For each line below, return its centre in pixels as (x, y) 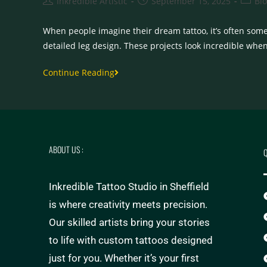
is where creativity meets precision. (128, 205)
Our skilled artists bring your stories (129, 223)
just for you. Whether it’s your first (124, 258)
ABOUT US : (66, 150)
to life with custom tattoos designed (131, 240)
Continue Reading (79, 73)
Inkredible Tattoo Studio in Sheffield (129, 187)
